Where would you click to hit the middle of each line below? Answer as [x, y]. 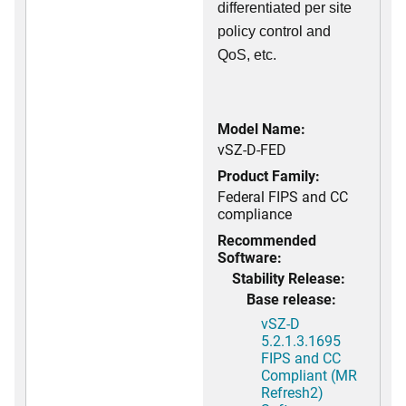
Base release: [291, 299]
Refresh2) [292, 392]
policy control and [274, 31]
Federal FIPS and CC [283, 196]
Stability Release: [289, 278]
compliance [255, 213]
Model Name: [261, 128]
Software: [250, 257]
